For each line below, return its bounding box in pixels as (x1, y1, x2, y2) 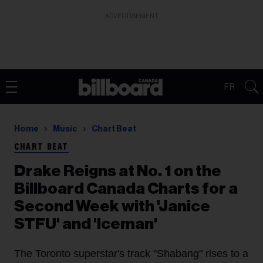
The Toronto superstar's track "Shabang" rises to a (14, 248, 248, 259)
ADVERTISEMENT (104, 13, 159, 19)
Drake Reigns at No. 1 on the (14, 163, 221, 179)
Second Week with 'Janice (14, 198, 210, 214)
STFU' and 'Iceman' (14, 216, 157, 232)
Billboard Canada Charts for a (14, 181, 238, 197)
